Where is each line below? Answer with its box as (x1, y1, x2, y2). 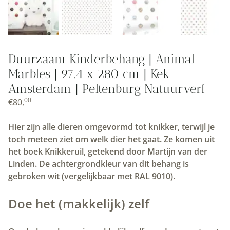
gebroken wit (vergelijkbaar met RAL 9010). (8, 170, 175, 182)
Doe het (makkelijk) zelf (8, 195, 149, 213)
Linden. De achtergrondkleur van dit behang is (8, 158, 189, 170)
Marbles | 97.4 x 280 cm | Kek (8, 66, 170, 82)
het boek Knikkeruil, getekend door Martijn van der (8, 146, 207, 158)
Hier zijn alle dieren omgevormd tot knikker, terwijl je (8, 121, 215, 133)
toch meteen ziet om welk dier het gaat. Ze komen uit (8, 133, 215, 145)
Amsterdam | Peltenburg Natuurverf (8, 81, 206, 97)
